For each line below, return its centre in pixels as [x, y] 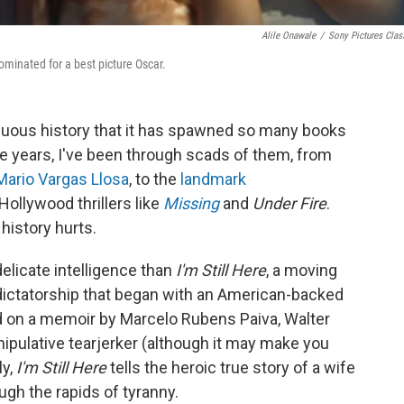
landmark [213, 179]
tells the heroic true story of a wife [233, 367]
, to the [155, 179]
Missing [191, 203]
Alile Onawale [289, 36]
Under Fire [289, 203]
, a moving [302, 270]
